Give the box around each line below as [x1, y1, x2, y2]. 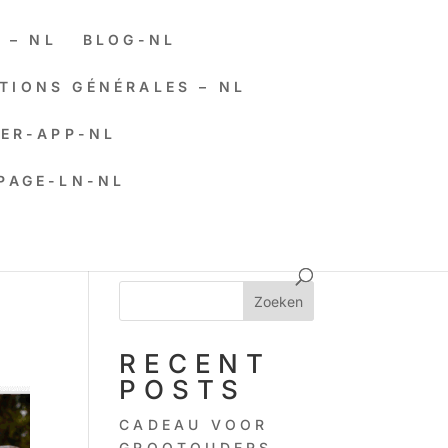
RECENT [119, 348, 271, 379]
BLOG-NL [82, 31, 177, 48]
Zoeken [253, 292, 303, 310]
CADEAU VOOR [119, 416, 269, 433]
